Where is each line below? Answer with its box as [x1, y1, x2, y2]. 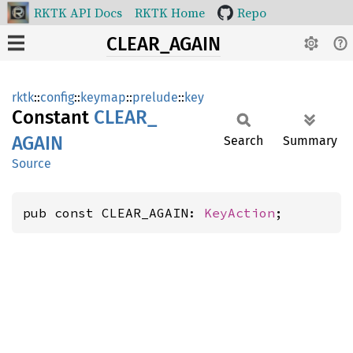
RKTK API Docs [34, 4, 122, 21]
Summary [283, 133, 337, 148]
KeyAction [204, 205, 275, 221]
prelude [132, 90, 178, 105]
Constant [12, 106, 94, 128]
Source [12, 156, 51, 171]
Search [224, 133, 263, 148]
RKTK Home [135, 4, 205, 21]
